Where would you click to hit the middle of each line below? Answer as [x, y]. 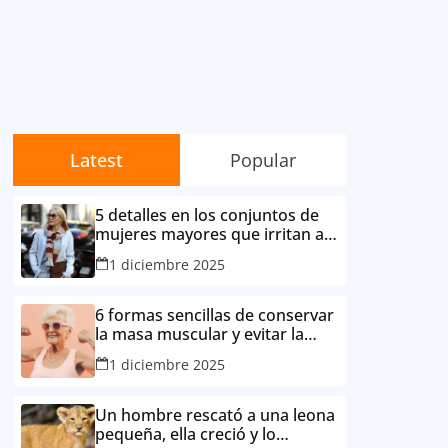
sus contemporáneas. [177, 252]
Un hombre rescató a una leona [215, 414]
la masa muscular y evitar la [199, 333]
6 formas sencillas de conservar [214, 314]
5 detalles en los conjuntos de [207, 214]
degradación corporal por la [201, 352]
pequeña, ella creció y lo [185, 433]
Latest [96, 160]
